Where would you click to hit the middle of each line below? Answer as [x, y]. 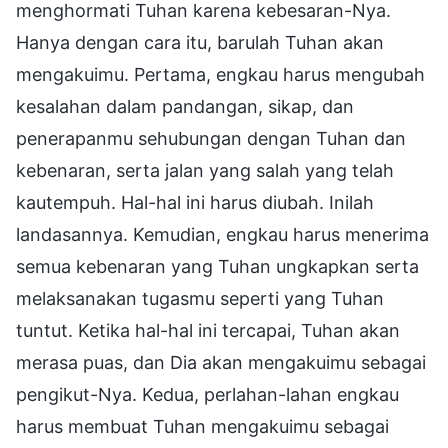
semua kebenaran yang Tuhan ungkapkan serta [217, 266]
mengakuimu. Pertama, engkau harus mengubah [220, 74]
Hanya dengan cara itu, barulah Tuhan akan [200, 42]
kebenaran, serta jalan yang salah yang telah [205, 170]
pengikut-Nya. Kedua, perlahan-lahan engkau [207, 394]
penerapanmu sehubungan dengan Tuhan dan [211, 138]
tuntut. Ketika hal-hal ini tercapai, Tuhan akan [208, 330]
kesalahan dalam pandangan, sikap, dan [185, 106]
